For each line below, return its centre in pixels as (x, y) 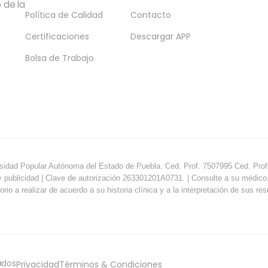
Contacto (151, 15)
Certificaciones (57, 36)
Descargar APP (161, 36)
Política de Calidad (64, 15)
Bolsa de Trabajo (60, 58)
